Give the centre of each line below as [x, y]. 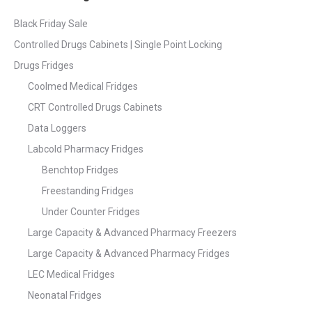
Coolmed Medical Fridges [83, 87]
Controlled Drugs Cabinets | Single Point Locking [118, 45]
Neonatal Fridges [65, 296]
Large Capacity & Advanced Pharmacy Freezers [132, 233]
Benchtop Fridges [80, 170]
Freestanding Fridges [88, 191]
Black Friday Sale [51, 24]
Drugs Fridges [44, 66]
